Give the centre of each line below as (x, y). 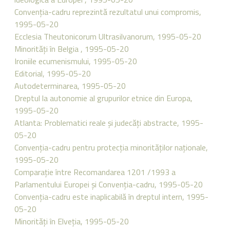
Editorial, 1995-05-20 (53, 73)
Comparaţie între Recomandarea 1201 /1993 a (95, 172)
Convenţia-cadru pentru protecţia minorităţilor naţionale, (111, 147)
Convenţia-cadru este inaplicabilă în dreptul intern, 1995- (111, 197)
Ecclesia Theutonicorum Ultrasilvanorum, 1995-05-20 (108, 36)
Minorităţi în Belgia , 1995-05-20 (72, 49)
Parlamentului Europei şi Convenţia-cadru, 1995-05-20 (109, 184)
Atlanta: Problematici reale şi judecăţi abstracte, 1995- (109, 123)
